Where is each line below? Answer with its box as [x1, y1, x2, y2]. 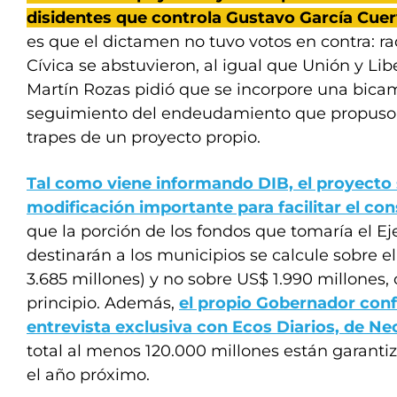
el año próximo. [27, 365, 150, 385]
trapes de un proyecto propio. [27, 128, 261, 147]
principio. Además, [27, 293, 179, 313]
